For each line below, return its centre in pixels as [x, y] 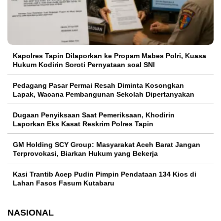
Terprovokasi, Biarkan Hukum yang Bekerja [85, 153]
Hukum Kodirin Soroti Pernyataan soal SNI [84, 64]
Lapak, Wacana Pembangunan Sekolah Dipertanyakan [104, 94]
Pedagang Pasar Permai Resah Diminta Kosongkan [98, 85]
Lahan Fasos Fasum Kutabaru [64, 183]
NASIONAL [31, 212]
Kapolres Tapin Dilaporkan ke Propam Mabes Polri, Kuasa [110, 55]
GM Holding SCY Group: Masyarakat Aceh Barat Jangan [107, 144]
